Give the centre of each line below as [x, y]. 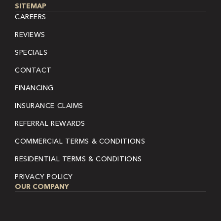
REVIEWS [30, 35]
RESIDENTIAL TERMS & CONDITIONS [78, 159]
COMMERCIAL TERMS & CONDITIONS [80, 141]
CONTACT [33, 70]
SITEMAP [31, 6]
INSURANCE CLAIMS [49, 106]
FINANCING [35, 88]
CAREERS [31, 17]
